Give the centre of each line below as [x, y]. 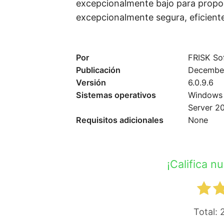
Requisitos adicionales [120, 120]
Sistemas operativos [116, 95]
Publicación [98, 70]
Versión [91, 83]
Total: [206, 211]
